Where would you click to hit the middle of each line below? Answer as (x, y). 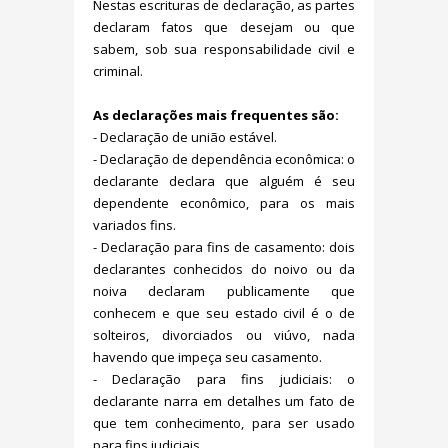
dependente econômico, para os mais (224, 203)
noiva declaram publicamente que (224, 291)
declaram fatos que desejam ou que (224, 27)
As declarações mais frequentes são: (216, 115)
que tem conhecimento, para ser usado (224, 423)
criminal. (118, 71)
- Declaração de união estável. (185, 137)
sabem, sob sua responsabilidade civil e (224, 49)
